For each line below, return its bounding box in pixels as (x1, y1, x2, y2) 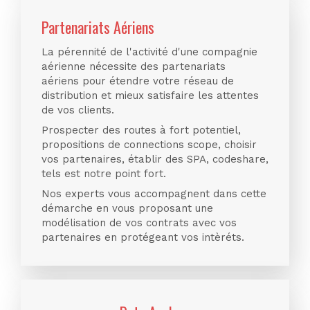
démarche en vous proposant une (42, 202, 213, 215)
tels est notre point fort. (42, 167, 166, 180)
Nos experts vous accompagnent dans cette (42, 188, 266, 200)
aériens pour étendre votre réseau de (42, 75, 234, 87)
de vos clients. (42, 104, 114, 116)
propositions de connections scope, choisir (42, 138, 257, 151)
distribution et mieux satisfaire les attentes (42, 89, 259, 102)
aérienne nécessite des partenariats (42, 60, 226, 73)
